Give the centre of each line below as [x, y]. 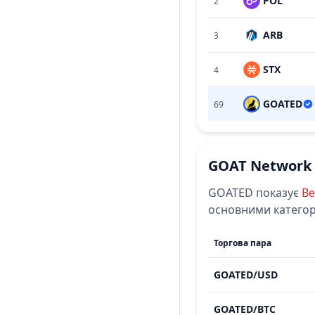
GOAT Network [260, 166]
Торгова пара [243, 243]
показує [277, 193]
